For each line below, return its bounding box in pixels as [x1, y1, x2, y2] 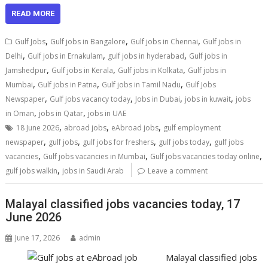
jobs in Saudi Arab [62, 166, 124, 176]
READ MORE [11, 9, 55, 18]
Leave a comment [148, 166, 208, 176]
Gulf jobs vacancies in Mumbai [43, 151, 146, 162]
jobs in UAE [88, 108, 127, 118]
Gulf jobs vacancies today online [150, 151, 260, 162]
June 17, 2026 [15, 232, 60, 243]
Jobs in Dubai [135, 94, 181, 104]
